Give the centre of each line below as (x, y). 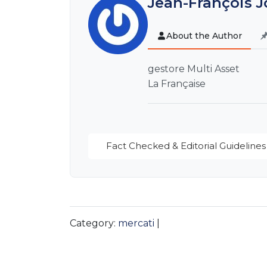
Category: (94, 223)
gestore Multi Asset (194, 69)
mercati (136, 223)
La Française (177, 84)
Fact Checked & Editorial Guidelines (186, 146)
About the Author (204, 35)
